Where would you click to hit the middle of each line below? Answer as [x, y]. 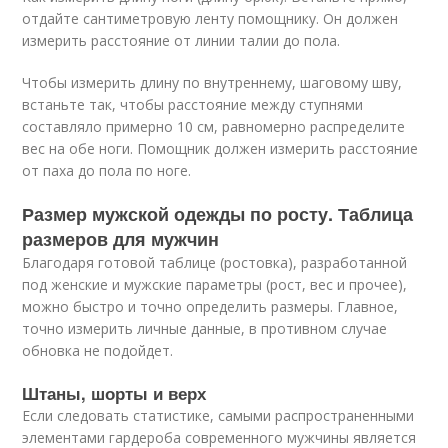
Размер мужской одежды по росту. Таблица [218, 214]
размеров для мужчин [121, 239]
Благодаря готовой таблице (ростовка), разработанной [215, 262]
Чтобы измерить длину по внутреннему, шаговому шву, [212, 82]
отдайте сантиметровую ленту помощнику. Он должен [210, 18]
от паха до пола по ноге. [107, 170]
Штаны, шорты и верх [114, 393]
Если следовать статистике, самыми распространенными [218, 415]
